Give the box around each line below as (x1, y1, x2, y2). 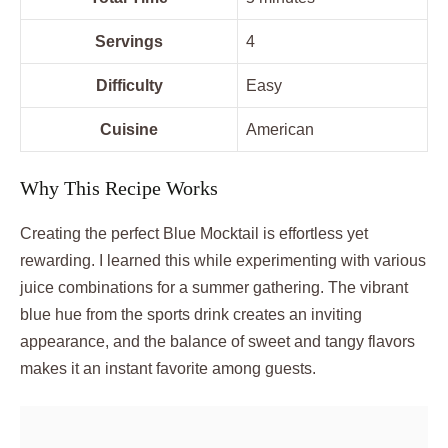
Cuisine (100, 121, 158, 138)
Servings (95, 33, 163, 50)
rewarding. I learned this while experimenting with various (20, 252, 426, 269)
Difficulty (95, 77, 163, 94)
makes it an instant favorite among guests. (20, 360, 316, 377)
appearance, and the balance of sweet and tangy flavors (20, 333, 415, 350)
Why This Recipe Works (20, 177, 218, 199)
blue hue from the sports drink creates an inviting (20, 306, 362, 323)
